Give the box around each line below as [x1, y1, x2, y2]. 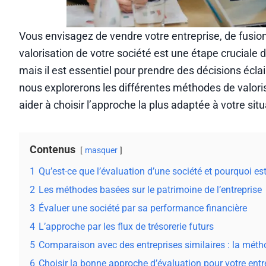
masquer [85, 145, 118, 156]
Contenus [30, 143, 75, 156]
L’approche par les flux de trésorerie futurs [39, 221, 214, 233]
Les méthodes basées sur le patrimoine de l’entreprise [39, 184, 262, 196]
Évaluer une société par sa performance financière [39, 202, 247, 214]
